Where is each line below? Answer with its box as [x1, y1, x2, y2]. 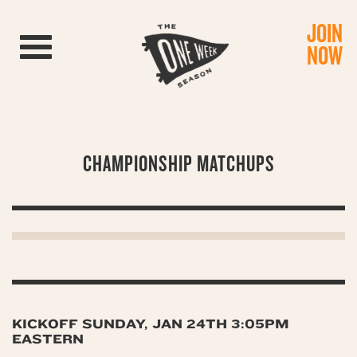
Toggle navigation [35, 37, 129, 49]
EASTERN [12, 331, 84, 347]
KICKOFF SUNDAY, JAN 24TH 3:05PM [12, 316, 289, 331]
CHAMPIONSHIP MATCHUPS [82, 151, 275, 176]
